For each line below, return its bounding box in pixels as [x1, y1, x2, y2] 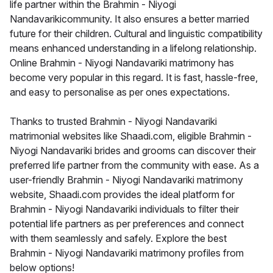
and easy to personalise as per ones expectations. [10, 86, 230, 99]
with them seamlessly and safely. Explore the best [10, 232, 227, 245]
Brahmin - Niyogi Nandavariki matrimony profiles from [10, 247, 244, 260]
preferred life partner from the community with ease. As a [10, 159, 259, 172]
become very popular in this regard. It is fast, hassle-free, [10, 71, 258, 84]
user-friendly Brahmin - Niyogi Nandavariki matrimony [10, 174, 243, 186]
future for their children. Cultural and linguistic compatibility [10, 27, 263, 40]
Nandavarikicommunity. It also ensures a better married [10, 13, 249, 26]
